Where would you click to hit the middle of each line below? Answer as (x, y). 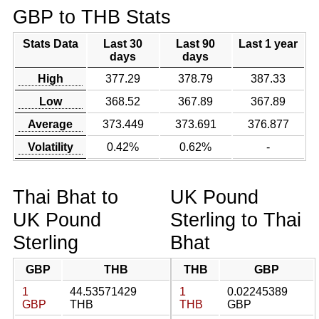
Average (51, 124)
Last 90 (196, 44)
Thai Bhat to (65, 197)
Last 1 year (268, 44)
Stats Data (50, 44)
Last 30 (123, 44)
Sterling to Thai (236, 220)
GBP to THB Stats (91, 17)
